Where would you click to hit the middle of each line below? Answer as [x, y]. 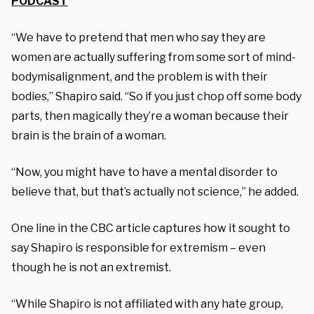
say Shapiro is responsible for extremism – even [138, 247]
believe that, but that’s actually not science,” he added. [155, 191]
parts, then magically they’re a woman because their [150, 116]
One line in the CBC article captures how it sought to [151, 228]
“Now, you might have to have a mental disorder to [144, 172]
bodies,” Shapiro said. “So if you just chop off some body [156, 96]
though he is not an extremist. [91, 267]
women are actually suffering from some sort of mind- [153, 57]
